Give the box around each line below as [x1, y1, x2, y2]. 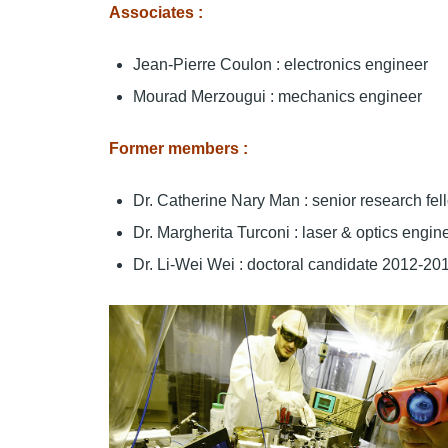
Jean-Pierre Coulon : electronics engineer [133, 56, 428, 74]
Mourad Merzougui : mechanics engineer [133, 88, 422, 106]
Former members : [109, 140, 248, 158]
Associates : [109, 4, 203, 22]
